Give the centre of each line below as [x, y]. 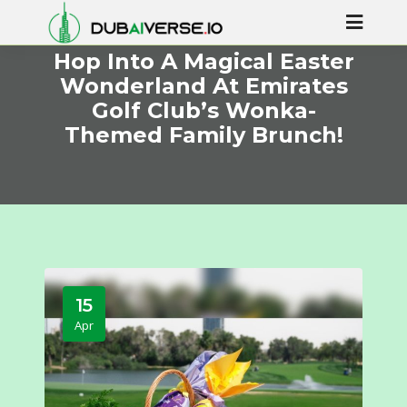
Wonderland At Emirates [203, 86]
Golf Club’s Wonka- [203, 110]
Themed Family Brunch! [203, 135]
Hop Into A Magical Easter [203, 61]
